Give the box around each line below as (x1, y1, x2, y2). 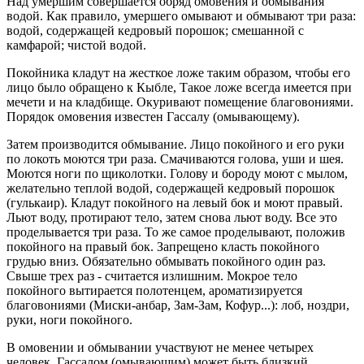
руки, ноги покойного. (6, 313, 132, 327)
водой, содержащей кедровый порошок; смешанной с (6, 24, 304, 38)
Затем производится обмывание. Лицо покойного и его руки (6, 137, 344, 152)
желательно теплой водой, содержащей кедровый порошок (6, 181, 335, 196)
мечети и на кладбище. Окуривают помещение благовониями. (6, 95, 353, 110)
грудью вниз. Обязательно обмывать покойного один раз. (6, 254, 326, 269)
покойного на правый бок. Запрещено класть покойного (6, 240, 319, 254)
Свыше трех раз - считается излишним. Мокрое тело (6, 269, 297, 284)
